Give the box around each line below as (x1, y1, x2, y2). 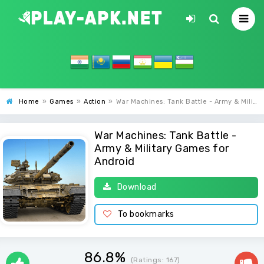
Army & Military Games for (94, 142, 229, 155)
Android (94, 155, 135, 168)
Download (117, 182, 157, 192)
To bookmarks (117, 209, 174, 219)
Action (84, 98, 105, 105)
